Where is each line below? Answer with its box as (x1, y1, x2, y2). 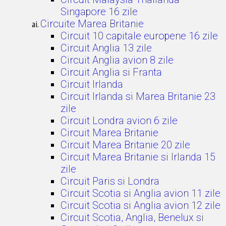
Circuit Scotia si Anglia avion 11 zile (61, 187, 220, 199)
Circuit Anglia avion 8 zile (61, 54, 174, 66)
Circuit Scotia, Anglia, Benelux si (61, 211, 204, 223)
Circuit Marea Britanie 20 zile (61, 139, 190, 151)
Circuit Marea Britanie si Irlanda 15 (61, 151, 215, 163)
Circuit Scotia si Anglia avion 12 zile (61, 199, 220, 211)
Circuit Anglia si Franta (61, 66, 162, 78)
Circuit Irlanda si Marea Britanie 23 (61, 90, 215, 102)
